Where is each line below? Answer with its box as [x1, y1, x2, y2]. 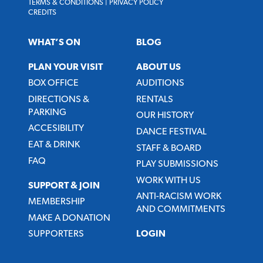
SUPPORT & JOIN [28, 181, 100, 191]
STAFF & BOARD [136, 143, 201, 153]
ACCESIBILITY [28, 124, 84, 134]
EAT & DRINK [28, 140, 80, 150]
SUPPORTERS [28, 230, 84, 240]
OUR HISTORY [136, 111, 194, 121]
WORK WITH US [136, 176, 201, 186]
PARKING [28, 107, 66, 117]
